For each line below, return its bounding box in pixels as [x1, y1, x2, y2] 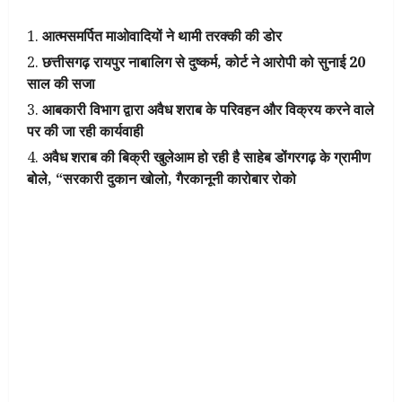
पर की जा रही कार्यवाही [27, 120, 144, 141]
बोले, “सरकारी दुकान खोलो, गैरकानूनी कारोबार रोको [27, 168, 296, 188]
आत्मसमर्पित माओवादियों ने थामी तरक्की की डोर [42, 25, 282, 46]
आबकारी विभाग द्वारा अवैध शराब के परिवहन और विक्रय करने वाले [42, 99, 374, 119]
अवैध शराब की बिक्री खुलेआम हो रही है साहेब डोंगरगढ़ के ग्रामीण [42, 146, 371, 167]
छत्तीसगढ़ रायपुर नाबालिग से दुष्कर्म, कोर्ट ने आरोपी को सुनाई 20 [42, 51, 365, 72]
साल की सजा [27, 73, 95, 93]
